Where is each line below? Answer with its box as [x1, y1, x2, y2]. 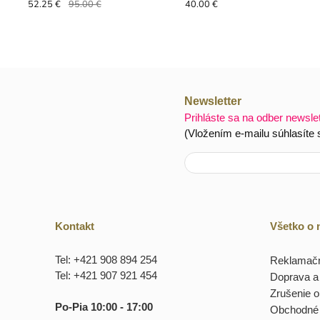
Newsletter [184, 95, 241, 108]
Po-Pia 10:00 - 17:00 [55, 300, 153, 313]
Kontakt [55, 220, 94, 233]
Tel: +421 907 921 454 [55, 269, 157, 281]
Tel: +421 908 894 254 [55, 253, 157, 266]
